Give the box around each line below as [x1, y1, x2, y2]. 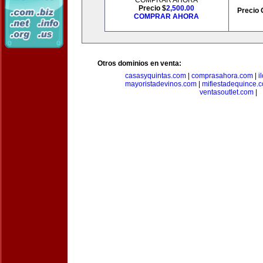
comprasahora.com [191, 72, 253, 80]
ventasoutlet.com [200, 88, 254, 96]
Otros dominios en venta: [97, 59, 181, 68]
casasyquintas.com [124, 72, 186, 80]
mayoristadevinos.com [125, 80, 197, 88]
